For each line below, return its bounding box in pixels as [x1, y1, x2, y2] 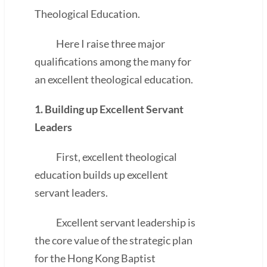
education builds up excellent [35, 167, 168, 181]
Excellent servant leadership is [35, 215, 195, 229]
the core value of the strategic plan [35, 233, 193, 247]
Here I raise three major [35, 36, 165, 50]
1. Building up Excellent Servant [35, 102, 184, 116]
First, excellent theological [35, 150, 177, 163]
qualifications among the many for [35, 54, 191, 68]
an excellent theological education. [35, 72, 193, 86]
